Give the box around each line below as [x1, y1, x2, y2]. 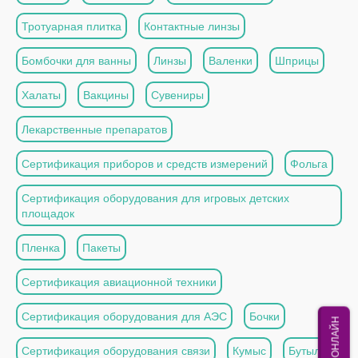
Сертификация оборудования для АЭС [22, 308, 227, 324]
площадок [22, 205, 74, 221]
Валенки [209, 52, 253, 69]
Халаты [22, 86, 61, 103]
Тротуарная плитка [22, 18, 121, 34]
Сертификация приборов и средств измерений [22, 155, 268, 172]
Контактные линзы [144, 18, 240, 34]
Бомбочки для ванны [22, 52, 131, 69]
